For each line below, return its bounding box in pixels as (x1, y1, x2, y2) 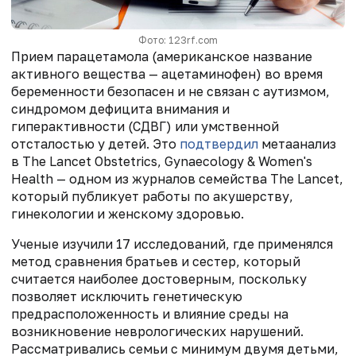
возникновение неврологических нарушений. (11, 323, 304, 339)
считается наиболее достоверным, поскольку (11, 270, 307, 287)
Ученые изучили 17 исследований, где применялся (11, 235, 333, 252)
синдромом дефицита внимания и (11, 100, 230, 117)
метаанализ (258, 135, 336, 152)
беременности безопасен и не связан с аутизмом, (11, 83, 330, 99)
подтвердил (180, 135, 258, 152)
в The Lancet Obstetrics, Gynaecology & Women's (11, 153, 312, 169)
